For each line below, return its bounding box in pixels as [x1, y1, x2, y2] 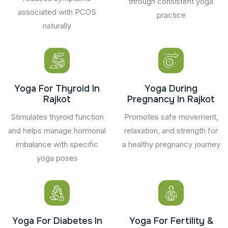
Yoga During [145, 82, 197, 94]
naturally [43, 20, 71, 31]
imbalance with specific [16, 139, 98, 149]
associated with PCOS [18, 7, 96, 17]
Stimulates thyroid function [10, 111, 104, 122]
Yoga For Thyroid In [14, 82, 100, 94]
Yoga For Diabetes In [12, 215, 102, 226]
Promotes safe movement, [124, 111, 218, 122]
